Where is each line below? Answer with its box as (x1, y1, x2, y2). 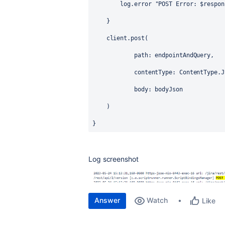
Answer (94, 196, 120, 205)
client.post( (92, 35, 148, 42)
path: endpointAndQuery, (92, 52, 214, 59)
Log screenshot (88, 155, 139, 163)
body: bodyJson (92, 86, 183, 93)
